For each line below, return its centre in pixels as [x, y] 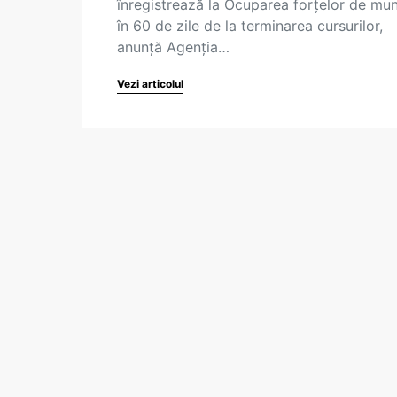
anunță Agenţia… [173, 47]
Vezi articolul [150, 84]
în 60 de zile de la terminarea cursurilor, [250, 26]
